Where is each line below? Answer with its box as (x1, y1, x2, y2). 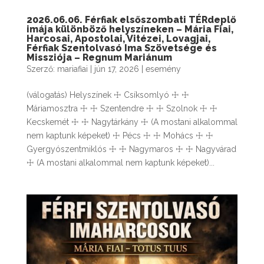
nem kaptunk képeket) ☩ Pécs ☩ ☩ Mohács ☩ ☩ (26, 131, 213, 141)
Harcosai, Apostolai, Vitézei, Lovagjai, (26, 33, 210, 45)
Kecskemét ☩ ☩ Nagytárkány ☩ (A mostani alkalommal (26, 117, 237, 127)
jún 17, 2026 (94, 64, 139, 74)
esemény (145, 64, 181, 74)
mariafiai (57, 64, 88, 74)
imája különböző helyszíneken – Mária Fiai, (26, 24, 233, 35)
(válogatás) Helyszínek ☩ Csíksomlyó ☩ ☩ (26, 90, 189, 100)
